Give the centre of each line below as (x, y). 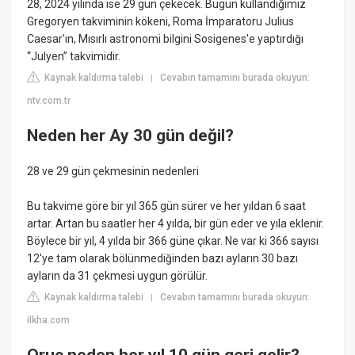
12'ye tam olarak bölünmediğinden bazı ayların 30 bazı (163, 259)
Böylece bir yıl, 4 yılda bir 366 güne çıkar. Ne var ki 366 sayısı (173, 241)
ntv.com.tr (49, 101)
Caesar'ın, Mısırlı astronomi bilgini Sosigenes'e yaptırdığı (166, 39)
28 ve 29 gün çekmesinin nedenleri (113, 172)
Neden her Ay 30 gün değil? (131, 135)
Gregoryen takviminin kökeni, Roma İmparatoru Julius (161, 22)
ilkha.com (49, 321)
